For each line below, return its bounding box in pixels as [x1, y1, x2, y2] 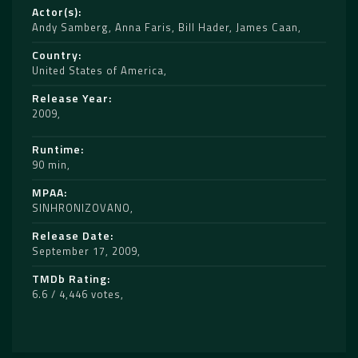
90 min [32, 157, 67, 173]
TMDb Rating [32, 270, 107, 288]
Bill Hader [178, 19, 229, 36]
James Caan [236, 19, 298, 36]
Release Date [32, 227, 110, 245]
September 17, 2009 [32, 243, 137, 260]
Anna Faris [115, 19, 172, 36]
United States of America [32, 62, 164, 79]
